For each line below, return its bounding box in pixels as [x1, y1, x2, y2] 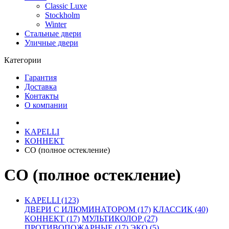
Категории [4, 56, 41, 64]
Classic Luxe [45, 2, 87, 10]
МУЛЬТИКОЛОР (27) [82, 214, 157, 223]
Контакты [25, 91, 59, 100]
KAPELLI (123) [25, 195, 79, 204]
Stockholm [45, 11, 80, 19]
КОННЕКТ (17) [25, 214, 80, 223]
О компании [25, 101, 67, 109]
